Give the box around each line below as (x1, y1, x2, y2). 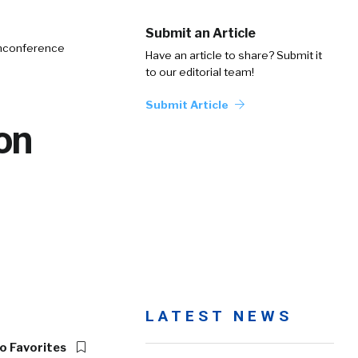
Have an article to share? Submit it (145, 49, 322, 62)
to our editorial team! (145, 66, 254, 78)
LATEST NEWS (145, 307, 292, 325)
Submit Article (145, 98, 231, 111)
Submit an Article (145, 26, 256, 41)
